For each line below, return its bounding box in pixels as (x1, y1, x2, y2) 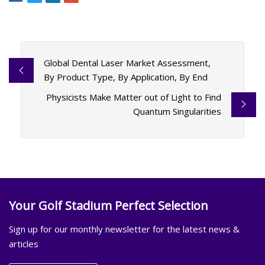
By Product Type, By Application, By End (43, 71, 208, 83)
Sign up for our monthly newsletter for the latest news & (9, 222, 240, 235)
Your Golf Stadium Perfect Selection (9, 197, 208, 214)
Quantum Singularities (133, 105, 222, 118)
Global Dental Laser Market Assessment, (43, 57, 211, 69)
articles (9, 237, 38, 250)
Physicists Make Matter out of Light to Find (46, 91, 222, 104)
